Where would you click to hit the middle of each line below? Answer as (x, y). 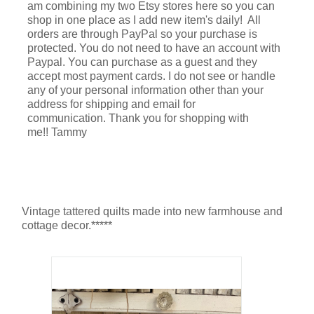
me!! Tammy (57, 132)
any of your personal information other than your (145, 90)
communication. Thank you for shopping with (138, 118)
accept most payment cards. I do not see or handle (151, 76)
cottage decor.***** (67, 225)
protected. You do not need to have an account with (154, 48)
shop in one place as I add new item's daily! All (144, 20)
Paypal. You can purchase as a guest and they (142, 62)
